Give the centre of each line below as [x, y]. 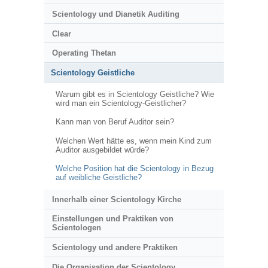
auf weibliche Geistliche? [98, 178]
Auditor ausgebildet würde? [102, 150]
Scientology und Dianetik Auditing [115, 14]
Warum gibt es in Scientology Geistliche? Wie [135, 94]
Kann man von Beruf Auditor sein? [115, 122]
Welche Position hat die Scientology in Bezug [134, 169]
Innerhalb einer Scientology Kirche [116, 199]
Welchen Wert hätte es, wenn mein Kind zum [133, 141]
